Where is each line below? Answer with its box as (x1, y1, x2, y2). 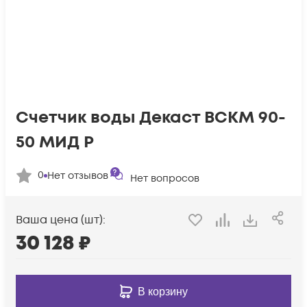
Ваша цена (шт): (16, 212, 106, 228)
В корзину (137, 285, 188, 297)
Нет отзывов (47, 169, 108, 182)
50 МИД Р (16, 131, 94, 153)
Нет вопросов (130, 172, 199, 185)
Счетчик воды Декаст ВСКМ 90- (16, 106, 286, 129)
